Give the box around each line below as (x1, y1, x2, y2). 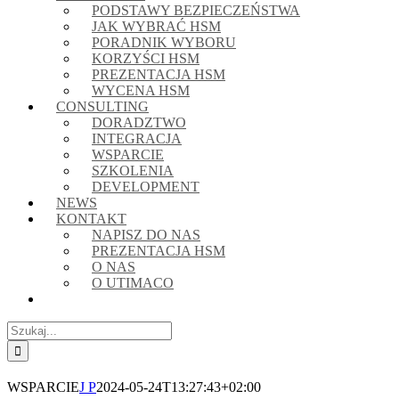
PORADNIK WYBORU (92, 35, 236, 50)
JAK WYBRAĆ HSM (92, 19, 221, 34)
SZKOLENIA (92, 163, 174, 178)
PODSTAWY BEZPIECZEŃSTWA (92, 3, 300, 18)
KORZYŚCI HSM (92, 51, 199, 66)
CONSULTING (56, 99, 149, 114)
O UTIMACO (92, 275, 174, 290)
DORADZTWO (92, 115, 186, 130)
